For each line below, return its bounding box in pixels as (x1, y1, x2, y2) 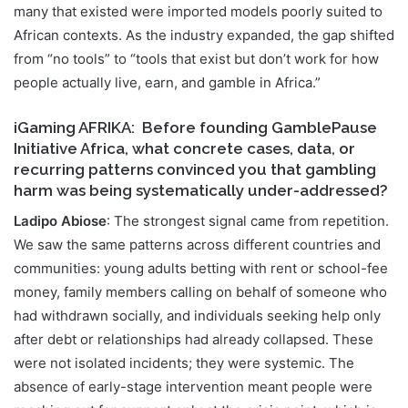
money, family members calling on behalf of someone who (14, 282, 387, 301)
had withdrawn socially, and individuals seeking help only (14, 306, 381, 324)
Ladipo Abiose (14, 211, 107, 229)
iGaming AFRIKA (14, 118, 131, 137)
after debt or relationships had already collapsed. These (14, 330, 373, 348)
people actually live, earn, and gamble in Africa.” (14, 74, 321, 91)
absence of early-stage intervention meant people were (14, 377, 372, 395)
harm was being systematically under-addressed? (14, 181, 388, 199)
